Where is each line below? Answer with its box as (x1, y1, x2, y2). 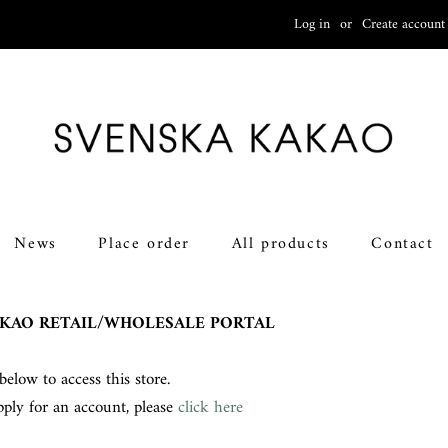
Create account (362, 12, 445, 37)
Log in (294, 12, 330, 37)
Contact (371, 230, 434, 258)
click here (178, 393, 243, 423)
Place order (98, 230, 190, 258)
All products (231, 230, 330, 258)
